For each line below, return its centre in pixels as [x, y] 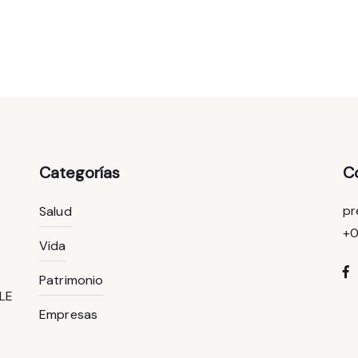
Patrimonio [72, 280]
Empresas [69, 314]
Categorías [80, 172]
